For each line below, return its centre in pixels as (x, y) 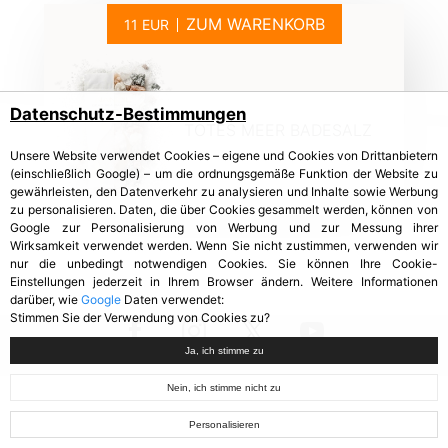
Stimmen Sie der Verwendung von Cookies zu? (140, 317)
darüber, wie (45, 299)
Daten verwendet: (172, 299)
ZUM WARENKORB (255, 24)
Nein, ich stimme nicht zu (224, 387)
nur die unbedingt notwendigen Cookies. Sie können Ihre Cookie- (224, 263)
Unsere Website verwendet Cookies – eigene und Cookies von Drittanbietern (224, 155)
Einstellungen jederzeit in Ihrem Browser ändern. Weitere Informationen (224, 281)
